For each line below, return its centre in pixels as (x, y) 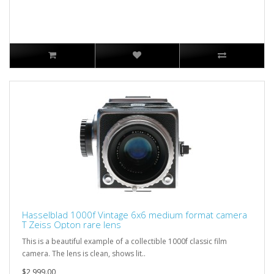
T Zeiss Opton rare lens (72, 224)
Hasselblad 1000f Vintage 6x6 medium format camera (135, 214)
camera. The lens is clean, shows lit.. (84, 253)
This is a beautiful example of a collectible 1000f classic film (124, 241)
